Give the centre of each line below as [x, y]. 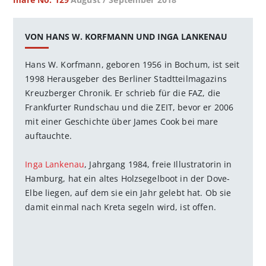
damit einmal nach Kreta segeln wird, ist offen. [121, 207]
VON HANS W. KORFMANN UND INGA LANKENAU [126, 37]
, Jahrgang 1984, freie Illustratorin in [158, 164]
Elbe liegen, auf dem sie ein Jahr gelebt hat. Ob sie [128, 193]
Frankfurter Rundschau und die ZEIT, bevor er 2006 [129, 107]
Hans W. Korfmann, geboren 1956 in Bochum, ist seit [132, 65]
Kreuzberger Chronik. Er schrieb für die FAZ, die [123, 93]
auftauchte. [48, 136]
